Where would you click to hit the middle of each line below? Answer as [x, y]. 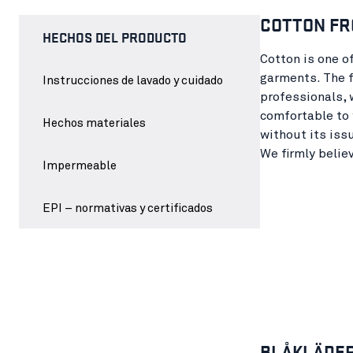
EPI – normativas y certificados [128, 208]
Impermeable [80, 165]
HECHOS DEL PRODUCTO [115, 36]
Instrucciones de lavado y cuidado [133, 80]
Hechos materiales [94, 123]
